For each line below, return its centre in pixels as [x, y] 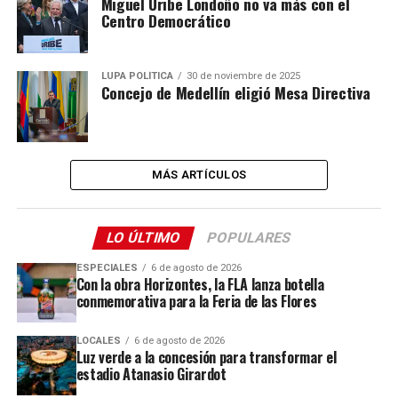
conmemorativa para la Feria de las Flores [196, 301]
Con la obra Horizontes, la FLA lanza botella [200, 284]
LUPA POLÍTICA [137, 76]
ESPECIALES [107, 268]
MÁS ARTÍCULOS [199, 175]
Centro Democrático [166, 20]
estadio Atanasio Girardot [151, 374]
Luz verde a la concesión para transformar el [206, 357]
